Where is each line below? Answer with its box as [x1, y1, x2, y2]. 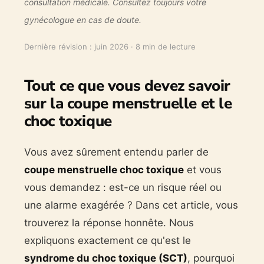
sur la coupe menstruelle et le [24, 93, 232, 114]
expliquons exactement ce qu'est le [24, 234, 191, 246]
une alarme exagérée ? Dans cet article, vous [24, 199, 238, 211]
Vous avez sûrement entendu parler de [24, 146, 209, 158]
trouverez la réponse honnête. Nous [24, 216, 194, 229]
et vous [183, 163, 222, 176]
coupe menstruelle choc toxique [24, 163, 184, 176]
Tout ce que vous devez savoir [24, 75, 231, 96]
